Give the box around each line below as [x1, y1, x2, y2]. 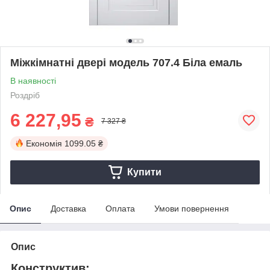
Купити [127, 166, 162, 177]
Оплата [105, 203, 135, 213]
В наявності [10, 75, 56, 86]
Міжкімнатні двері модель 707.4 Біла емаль [10, 56, 242, 69]
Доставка [51, 203, 86, 213]
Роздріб [10, 90, 40, 100]
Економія [26, 138, 62, 148]
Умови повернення [154, 203, 229, 213]
